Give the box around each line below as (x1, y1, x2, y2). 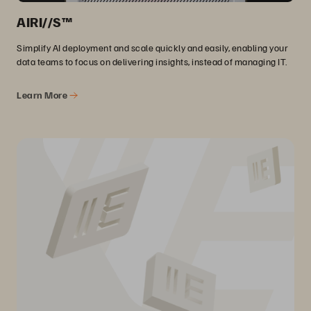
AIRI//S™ (17, 12, 72, 31)
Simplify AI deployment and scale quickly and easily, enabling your (17, 41, 288, 53)
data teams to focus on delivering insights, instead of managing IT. (17, 55, 287, 67)
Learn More (17, 88, 69, 101)
